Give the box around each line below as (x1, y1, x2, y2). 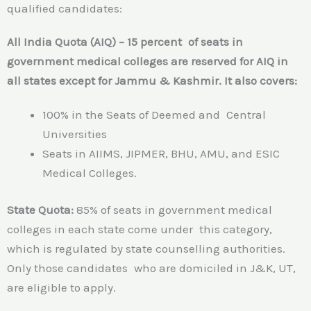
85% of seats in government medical (74, 203, 272, 217)
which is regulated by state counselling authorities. (7, 242, 285, 256)
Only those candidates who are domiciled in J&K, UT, (7, 261, 296, 276)
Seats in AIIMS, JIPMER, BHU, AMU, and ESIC (42, 146, 280, 160)
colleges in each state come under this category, (7, 222, 272, 237)
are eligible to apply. (7, 280, 116, 295)
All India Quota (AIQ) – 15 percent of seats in (7, 35, 243, 49)
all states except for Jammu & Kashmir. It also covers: (7, 74, 297, 88)
